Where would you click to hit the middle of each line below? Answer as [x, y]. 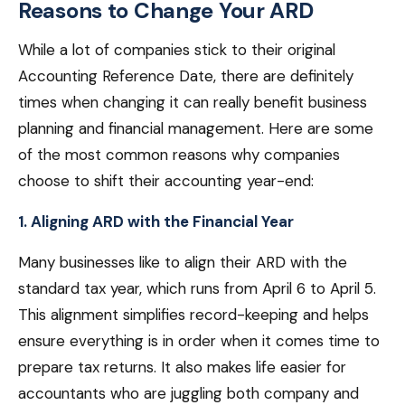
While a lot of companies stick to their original [177, 50]
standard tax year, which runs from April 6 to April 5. [197, 288]
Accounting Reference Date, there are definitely [186, 76]
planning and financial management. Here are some [196, 128]
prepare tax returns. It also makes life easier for [182, 367]
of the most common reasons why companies [179, 155]
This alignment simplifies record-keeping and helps [193, 315]
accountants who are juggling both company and [188, 393]
